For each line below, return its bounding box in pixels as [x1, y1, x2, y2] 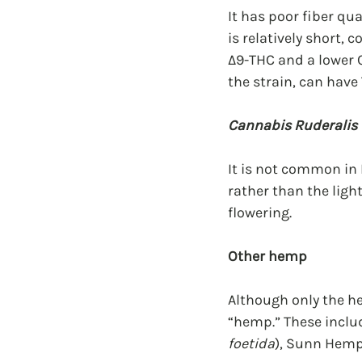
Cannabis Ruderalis [228, 116, 357, 135]
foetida [228, 335, 275, 353]
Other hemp [228, 247, 307, 266]
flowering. [228, 204, 292, 222]
